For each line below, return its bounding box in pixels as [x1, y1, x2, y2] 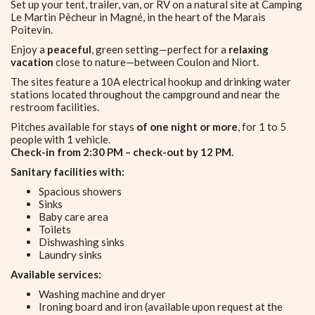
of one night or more [136, 120, 238, 133]
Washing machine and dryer [39, 288, 166, 300]
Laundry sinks [39, 248, 102, 261]
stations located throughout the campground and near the [11, 88, 280, 101]
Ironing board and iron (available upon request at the [39, 300, 283, 313]
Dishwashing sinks [39, 236, 124, 248]
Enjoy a [11, 43, 47, 56]
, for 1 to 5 [238, 120, 286, 133]
